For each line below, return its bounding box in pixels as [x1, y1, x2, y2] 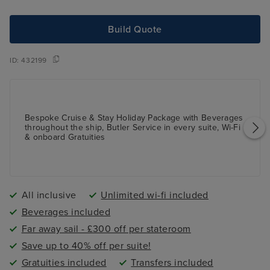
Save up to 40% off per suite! [21, 240, 151, 253]
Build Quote [108, 23, 162, 36]
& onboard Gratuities [25, 132, 105, 143]
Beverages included [21, 206, 111, 219]
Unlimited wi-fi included [101, 189, 209, 202]
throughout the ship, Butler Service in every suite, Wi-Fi [25, 122, 240, 133]
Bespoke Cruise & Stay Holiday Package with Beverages [25, 113, 243, 124]
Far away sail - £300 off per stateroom [21, 223, 191, 236]
